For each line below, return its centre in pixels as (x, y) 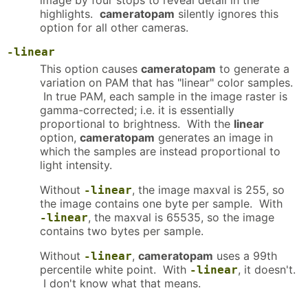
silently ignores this (227, 14)
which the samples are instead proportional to (160, 152)
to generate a (253, 69)
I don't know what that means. (120, 284)
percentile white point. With (115, 270)
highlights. (70, 14)
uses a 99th (245, 256)
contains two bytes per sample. (122, 231)
